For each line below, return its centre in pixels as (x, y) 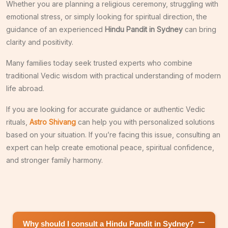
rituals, (18, 122)
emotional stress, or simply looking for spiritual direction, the (107, 16)
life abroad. (25, 88)
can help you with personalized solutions (145, 122)
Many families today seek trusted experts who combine (99, 63)
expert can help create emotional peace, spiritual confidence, (110, 147)
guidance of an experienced (55, 29)
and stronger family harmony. (54, 160)
